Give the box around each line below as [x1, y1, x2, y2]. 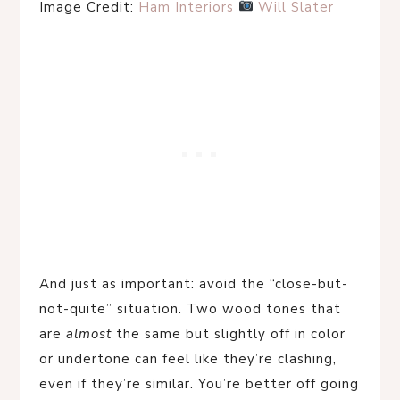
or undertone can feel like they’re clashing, [39, 349, 337, 368]
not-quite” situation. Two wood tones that [39, 299, 341, 318]
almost [66, 324, 112, 343]
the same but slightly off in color [112, 324, 346, 343]
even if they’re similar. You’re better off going [39, 374, 359, 393]
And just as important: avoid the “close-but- [39, 274, 348, 293]
